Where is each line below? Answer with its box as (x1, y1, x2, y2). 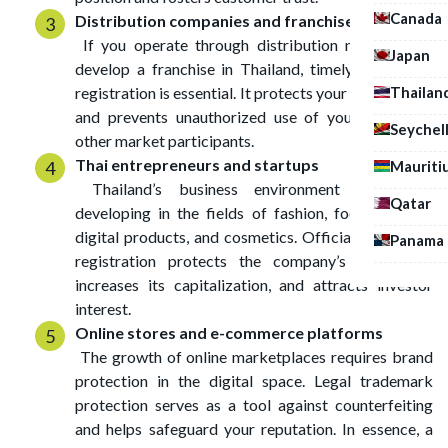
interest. (75, 299, 131, 318)
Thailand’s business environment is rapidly (75, 179, 433, 198)
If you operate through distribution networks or (75, 35, 433, 54)
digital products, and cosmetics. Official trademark (75, 227, 433, 246)
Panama (390, 230, 444, 249)
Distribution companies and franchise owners (75, 11, 413, 30)
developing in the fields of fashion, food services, (75, 203, 433, 222)
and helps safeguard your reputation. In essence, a (75, 419, 433, 438)
